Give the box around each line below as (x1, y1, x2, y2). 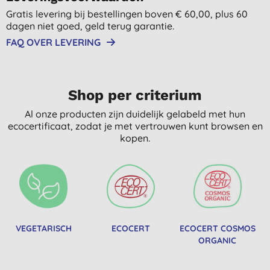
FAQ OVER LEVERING (6, 36, 101, 48)
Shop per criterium (68, 86, 202, 104)
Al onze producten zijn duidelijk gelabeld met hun (25, 107, 245, 120)
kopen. (120, 131, 150, 144)
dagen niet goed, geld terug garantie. (6, 19, 174, 32)
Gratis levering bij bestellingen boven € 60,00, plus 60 (6, 7, 248, 20)
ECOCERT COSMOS (179, 222, 256, 234)
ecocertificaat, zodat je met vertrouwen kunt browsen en (7, 119, 263, 132)
